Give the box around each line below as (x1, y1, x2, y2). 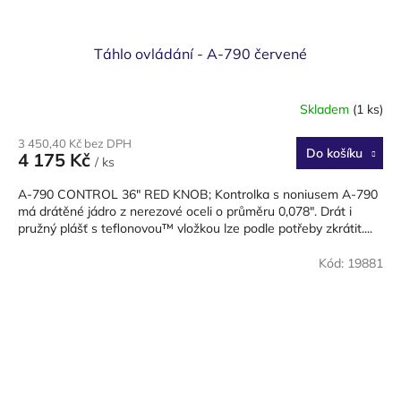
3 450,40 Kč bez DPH (18, 135, 132, 150)
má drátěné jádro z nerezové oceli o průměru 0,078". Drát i (18, 202, 352, 219)
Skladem (300, 101, 353, 118)
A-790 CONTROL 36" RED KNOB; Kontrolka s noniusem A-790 (18, 185, 378, 202)
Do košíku (305, 144, 363, 161)
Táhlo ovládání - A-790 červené (94, 44, 307, 63)
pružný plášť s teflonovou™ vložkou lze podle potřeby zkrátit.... (18, 219, 372, 236)
